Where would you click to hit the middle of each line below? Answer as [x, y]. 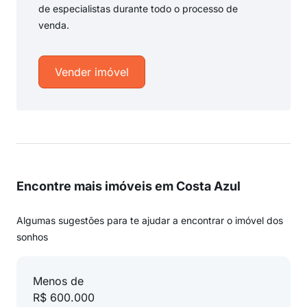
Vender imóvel [92, 72]
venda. [54, 25]
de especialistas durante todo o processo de [138, 9]
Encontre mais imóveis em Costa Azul [128, 186]
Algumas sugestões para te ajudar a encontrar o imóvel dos [150, 220]
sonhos [32, 237]
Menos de [58, 281]
